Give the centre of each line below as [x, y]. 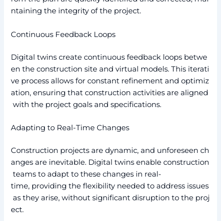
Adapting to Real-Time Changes [70, 128]
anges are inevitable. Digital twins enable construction [110, 162]
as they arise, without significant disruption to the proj [110, 198]
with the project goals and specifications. [86, 104]
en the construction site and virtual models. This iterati [110, 69]
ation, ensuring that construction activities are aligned [110, 92]
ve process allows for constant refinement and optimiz [110, 81]
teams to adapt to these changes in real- [86, 174]
